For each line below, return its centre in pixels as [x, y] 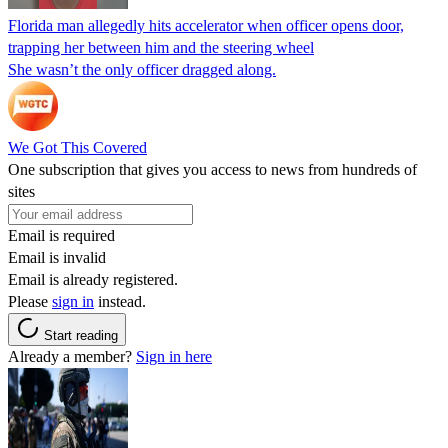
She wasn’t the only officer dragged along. [142, 70]
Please [30, 302]
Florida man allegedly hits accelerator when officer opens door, [206, 26]
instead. [120, 302]
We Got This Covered [77, 148]
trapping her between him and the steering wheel [161, 48]
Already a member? [72, 357]
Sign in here [174, 357]
